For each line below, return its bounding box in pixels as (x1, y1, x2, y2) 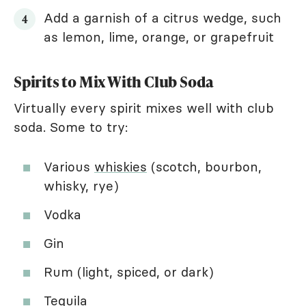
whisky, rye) (44, 177, 119, 194)
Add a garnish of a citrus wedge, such (44, 9, 281, 26)
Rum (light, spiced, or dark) (44, 263, 214, 280)
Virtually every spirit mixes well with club (14, 99, 274, 116)
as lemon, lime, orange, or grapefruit (44, 28, 274, 45)
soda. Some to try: (14, 118, 128, 135)
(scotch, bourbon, (147, 158, 262, 175)
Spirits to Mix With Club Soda (14, 70, 214, 92)
